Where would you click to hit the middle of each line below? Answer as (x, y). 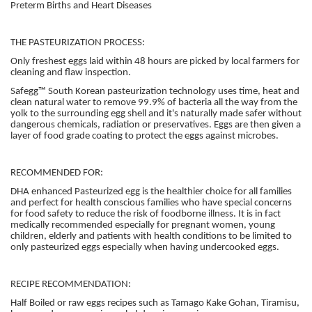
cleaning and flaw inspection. (71, 73)
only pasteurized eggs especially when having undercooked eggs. (145, 247)
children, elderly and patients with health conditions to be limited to (151, 236)
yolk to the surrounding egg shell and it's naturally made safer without (156, 114)
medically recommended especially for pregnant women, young (143, 225)
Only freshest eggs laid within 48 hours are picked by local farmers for (155, 62)
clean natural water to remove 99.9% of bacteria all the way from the (154, 102)
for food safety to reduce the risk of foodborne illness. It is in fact (146, 214)
